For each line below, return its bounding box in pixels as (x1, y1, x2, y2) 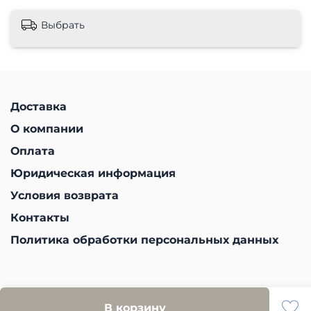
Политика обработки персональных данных (10, 233, 278, 246)
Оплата (10, 144, 55, 158)
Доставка (10, 99, 67, 113)
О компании (10, 121, 83, 135)
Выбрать (41, 18, 85, 31)
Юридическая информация (10, 166, 176, 180)
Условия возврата (10, 188, 119, 202)
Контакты (10, 210, 69, 224)
